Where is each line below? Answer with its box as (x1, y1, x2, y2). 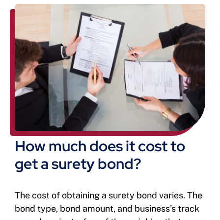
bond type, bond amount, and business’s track (14, 203, 199, 214)
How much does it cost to (14, 136, 185, 156)
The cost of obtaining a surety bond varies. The (14, 190, 202, 201)
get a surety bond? (14, 154, 141, 174)
